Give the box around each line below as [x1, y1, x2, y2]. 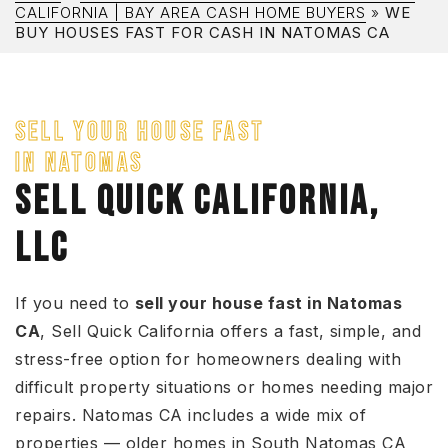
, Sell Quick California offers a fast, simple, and [40, 321, 421, 341]
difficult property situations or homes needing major [15, 377, 433, 397]
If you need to [15, 293, 135, 313]
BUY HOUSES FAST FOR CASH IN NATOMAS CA [15, 23, 390, 42]
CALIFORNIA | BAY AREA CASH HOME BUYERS [15, 3, 366, 22]
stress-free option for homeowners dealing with [15, 349, 401, 369]
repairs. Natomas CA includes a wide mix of [15, 405, 366, 425]
